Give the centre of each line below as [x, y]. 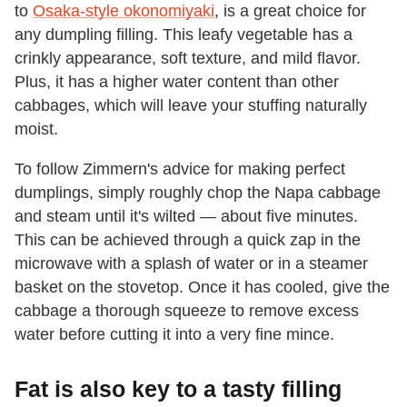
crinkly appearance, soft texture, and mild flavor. [188, 58]
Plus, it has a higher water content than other [177, 81]
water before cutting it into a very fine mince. [174, 334]
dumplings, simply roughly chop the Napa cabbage [198, 192]
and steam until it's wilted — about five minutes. [186, 216]
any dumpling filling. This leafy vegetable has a [184, 34]
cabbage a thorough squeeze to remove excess [187, 310]
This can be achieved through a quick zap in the [188, 239]
